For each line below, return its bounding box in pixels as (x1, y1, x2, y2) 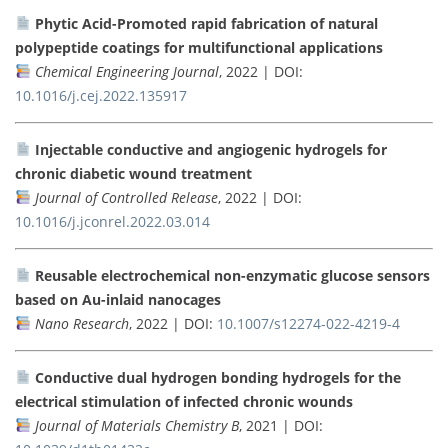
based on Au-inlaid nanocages (15, 289, 221, 309)
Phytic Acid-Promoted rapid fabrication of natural (34, 13, 378, 33)
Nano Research (34, 313, 129, 333)
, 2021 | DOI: (238, 415, 323, 435)
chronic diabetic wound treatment (15, 163, 252, 183)
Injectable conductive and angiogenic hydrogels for (34, 139, 387, 159)
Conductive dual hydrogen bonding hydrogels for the (34, 367, 401, 387)
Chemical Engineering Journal (34, 61, 219, 81)
